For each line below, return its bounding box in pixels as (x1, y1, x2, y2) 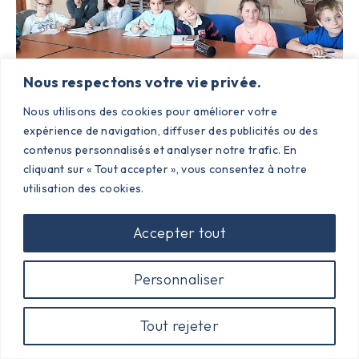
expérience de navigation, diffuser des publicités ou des (23, 123, 318, 138)
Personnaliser (134, 269, 225, 288)
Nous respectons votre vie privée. (23, 72, 262, 91)
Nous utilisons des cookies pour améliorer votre (23, 103, 278, 119)
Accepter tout (132, 223, 227, 242)
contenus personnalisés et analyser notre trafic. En (23, 142, 297, 157)
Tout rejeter (140, 316, 219, 335)
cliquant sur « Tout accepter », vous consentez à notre (23, 161, 308, 176)
